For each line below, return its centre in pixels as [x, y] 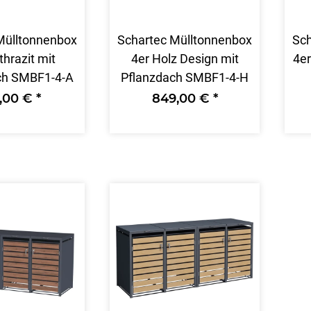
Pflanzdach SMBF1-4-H [185, 77]
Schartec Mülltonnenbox [185, 40]
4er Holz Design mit [185, 58]
